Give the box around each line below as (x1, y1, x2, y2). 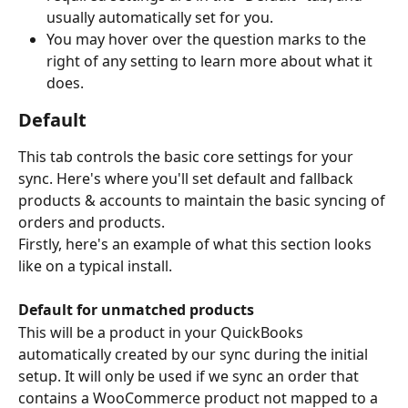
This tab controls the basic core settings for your (18, 147, 357, 168)
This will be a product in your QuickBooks (18, 321, 307, 342)
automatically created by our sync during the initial (18, 343, 372, 364)
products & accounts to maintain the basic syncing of (18, 190, 389, 211)
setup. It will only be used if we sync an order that (18, 365, 362, 386)
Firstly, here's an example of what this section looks (18, 234, 375, 255)
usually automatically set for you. (46, 7, 273, 28)
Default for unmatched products (18, 300, 254, 321)
